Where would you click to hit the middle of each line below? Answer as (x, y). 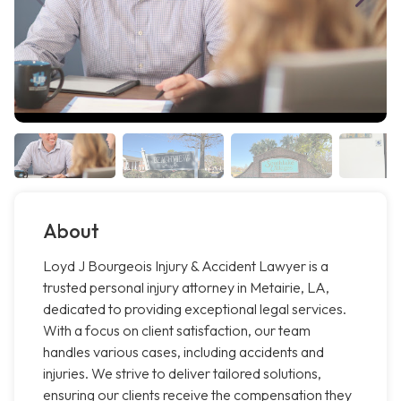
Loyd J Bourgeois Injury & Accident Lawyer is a (186, 266)
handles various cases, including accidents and (183, 352)
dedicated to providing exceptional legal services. (195, 309)
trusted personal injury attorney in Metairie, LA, (186, 288)
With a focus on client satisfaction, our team (177, 331)
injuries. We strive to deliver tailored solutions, (182, 374)
